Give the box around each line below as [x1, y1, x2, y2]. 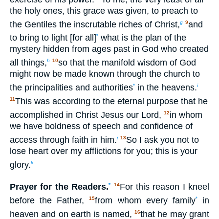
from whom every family [95, 196, 196, 206]
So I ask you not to [126, 134, 199, 145]
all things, [10, 58, 47, 68]
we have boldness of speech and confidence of [10, 121, 193, 131]
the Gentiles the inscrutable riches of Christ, [10, 19, 180, 29]
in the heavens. [135, 82, 197, 92]
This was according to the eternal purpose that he [15, 96, 208, 106]
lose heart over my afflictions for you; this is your [10, 146, 197, 156]
